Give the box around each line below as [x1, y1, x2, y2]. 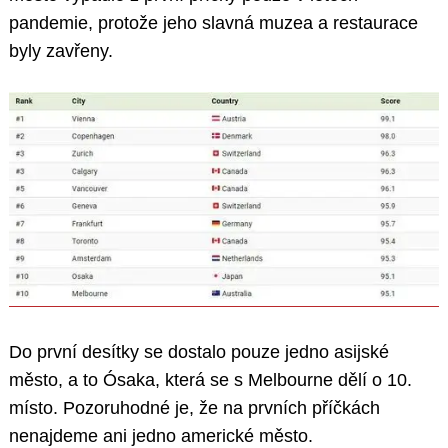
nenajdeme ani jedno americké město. [9, 425, 313, 446]
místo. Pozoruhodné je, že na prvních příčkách [9, 397, 380, 418]
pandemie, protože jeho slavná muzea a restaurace [9, 12, 418, 33]
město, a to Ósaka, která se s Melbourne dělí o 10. [9, 369, 412, 390]
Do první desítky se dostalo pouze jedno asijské [9, 341, 389, 362]
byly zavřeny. [9, 40, 113, 61]
